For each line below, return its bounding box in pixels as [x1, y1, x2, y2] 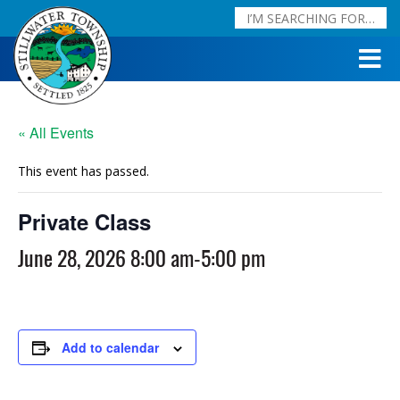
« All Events [18, 122, 94, 143]
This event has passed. [18, 162, 149, 179]
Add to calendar [62, 338, 159, 356]
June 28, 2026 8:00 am [18, 244, 194, 272]
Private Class [18, 206, 151, 237]
